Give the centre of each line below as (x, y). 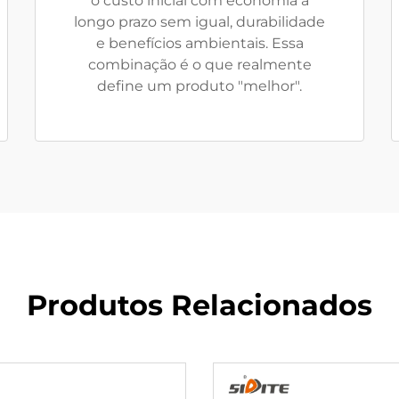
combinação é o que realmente (199, 65)
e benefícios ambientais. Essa (199, 43)
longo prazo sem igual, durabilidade (199, 22)
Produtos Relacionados (199, 305)
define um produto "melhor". (199, 86)
